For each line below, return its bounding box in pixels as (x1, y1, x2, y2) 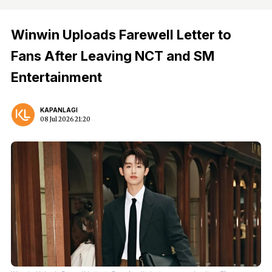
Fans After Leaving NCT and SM (11, 48, 214, 64)
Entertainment (11, 69, 102, 85)
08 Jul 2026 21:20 (40, 115, 90, 123)
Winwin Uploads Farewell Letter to (11, 27, 231, 42)
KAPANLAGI (40, 106, 78, 114)
